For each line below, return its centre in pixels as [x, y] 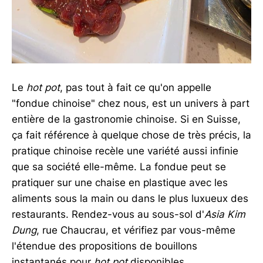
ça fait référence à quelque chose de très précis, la [131, 135]
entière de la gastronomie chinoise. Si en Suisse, [126, 119]
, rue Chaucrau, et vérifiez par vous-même [136, 230]
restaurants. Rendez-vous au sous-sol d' [108, 214]
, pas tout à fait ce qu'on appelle [136, 87]
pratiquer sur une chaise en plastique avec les [120, 182]
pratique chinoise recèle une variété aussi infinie [125, 151]
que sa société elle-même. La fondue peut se [119, 166]
